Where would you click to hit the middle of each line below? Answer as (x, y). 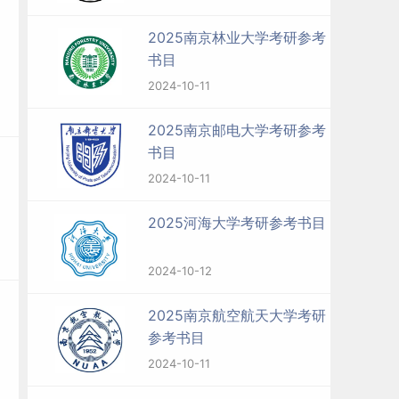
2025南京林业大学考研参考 (237, 37)
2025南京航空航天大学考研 (237, 315)
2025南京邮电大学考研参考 (237, 130)
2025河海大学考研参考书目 (237, 223)
